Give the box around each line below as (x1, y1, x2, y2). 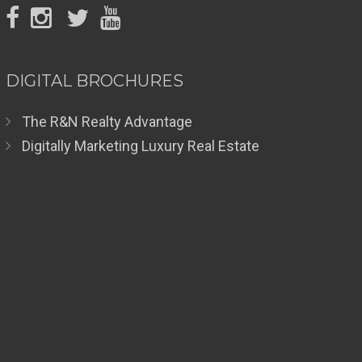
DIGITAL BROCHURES (5, 71, 183, 90)
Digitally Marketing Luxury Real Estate (21, 137, 259, 154)
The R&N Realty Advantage (21, 113, 192, 130)
